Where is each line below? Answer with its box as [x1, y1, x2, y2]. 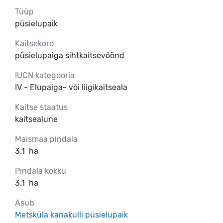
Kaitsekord [15, 38, 54, 48]
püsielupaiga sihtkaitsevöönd [15, 50, 124, 60]
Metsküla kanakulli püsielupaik [15, 210, 128, 220]
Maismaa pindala [15, 134, 78, 144]
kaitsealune [15, 114, 58, 124]
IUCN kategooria [15, 70, 75, 80]
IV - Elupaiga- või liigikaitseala [15, 82, 127, 92]
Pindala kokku [15, 166, 66, 176]
